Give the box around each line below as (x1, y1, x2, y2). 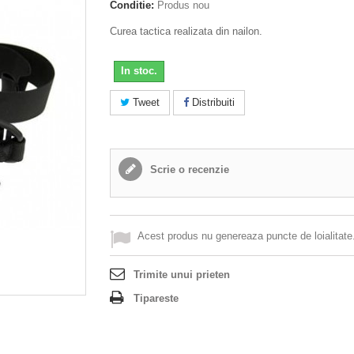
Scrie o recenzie (147, 164, 229, 176)
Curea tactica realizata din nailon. (110, 25, 262, 38)
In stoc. (121, 65, 157, 77)
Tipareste (134, 292, 179, 305)
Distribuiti (189, 96, 235, 109)
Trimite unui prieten (134, 269, 230, 281)
